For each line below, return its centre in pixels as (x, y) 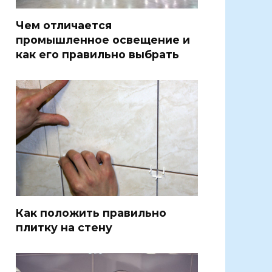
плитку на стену (64, 228)
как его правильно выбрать (97, 54)
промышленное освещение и (103, 39)
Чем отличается (64, 25)
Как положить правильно (91, 213)
